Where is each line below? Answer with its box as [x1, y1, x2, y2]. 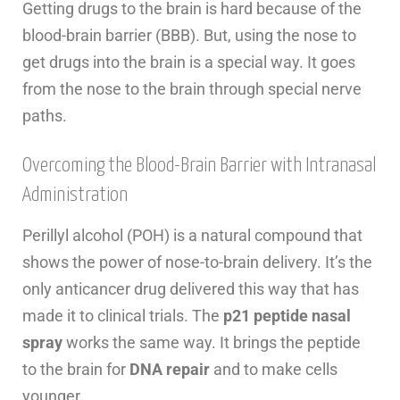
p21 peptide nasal [223, 305, 351, 325]
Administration [22, 184, 128, 205]
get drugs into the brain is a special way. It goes [22, 52, 355, 71]
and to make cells [210, 359, 337, 379]
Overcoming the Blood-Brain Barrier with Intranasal [22, 154, 376, 176]
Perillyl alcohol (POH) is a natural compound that [22, 225, 362, 245]
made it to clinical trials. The [22, 305, 223, 325]
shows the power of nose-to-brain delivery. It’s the [22, 252, 372, 271]
